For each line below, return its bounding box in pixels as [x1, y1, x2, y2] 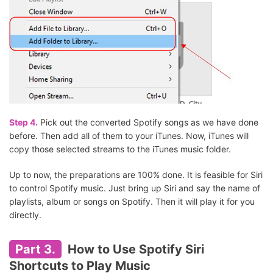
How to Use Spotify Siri [65, 241, 204, 257]
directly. [9, 209, 41, 220]
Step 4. [9, 116, 38, 127]
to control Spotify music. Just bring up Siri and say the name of [9, 182, 260, 193]
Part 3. [15, 241, 55, 257]
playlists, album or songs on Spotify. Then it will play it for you [9, 196, 255, 207]
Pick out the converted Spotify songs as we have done [38, 116, 258, 127]
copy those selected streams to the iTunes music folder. [9, 143, 231, 154]
